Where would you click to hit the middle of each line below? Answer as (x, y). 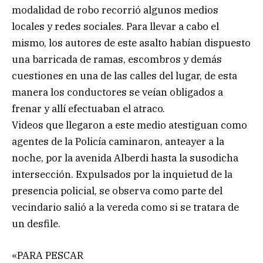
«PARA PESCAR (48, 255)
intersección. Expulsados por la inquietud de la (122, 174)
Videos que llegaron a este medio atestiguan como (129, 125)
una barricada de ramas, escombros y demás (117, 59)
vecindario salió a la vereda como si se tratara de (125, 207)
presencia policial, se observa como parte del (117, 190)
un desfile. (36, 223)
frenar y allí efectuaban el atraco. (88, 108)
